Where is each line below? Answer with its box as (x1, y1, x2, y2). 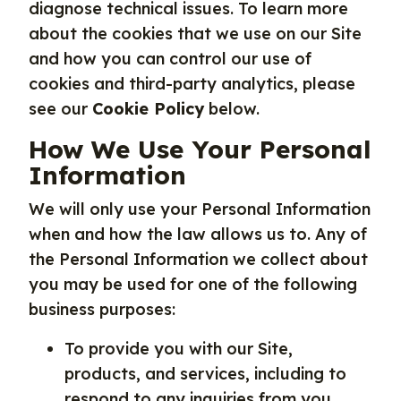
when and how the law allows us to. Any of (29, 224, 367, 244)
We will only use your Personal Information (29, 199, 371, 219)
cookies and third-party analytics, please (29, 73, 355, 94)
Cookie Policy (92, 98, 204, 119)
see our (29, 98, 92, 119)
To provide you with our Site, (64, 338, 293, 359)
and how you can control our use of (29, 48, 311, 69)
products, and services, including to (64, 363, 346, 384)
